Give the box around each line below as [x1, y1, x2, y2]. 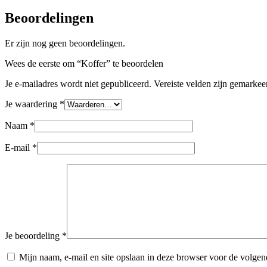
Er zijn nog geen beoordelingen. [5, 38, 125, 48]
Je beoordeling [5, 230, 62, 241]
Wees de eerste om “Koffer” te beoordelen [5, 58, 163, 69]
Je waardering [5, 98, 60, 109]
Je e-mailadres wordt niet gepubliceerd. [5, 78, 151, 89]
